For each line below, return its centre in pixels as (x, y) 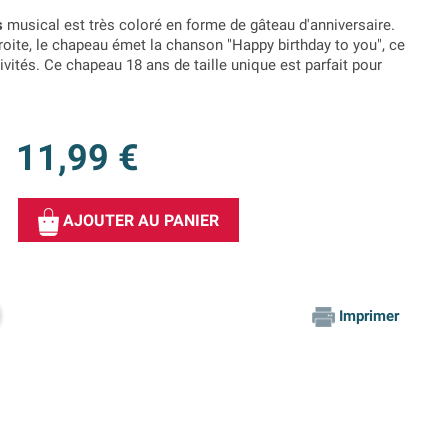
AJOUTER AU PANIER (141, 221)
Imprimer (369, 316)
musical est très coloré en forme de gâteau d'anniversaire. (199, 25)
